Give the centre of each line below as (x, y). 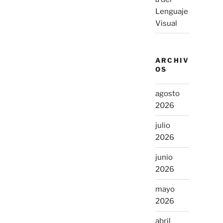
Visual (166, 23)
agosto (167, 94)
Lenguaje (171, 11)
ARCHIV (172, 60)
